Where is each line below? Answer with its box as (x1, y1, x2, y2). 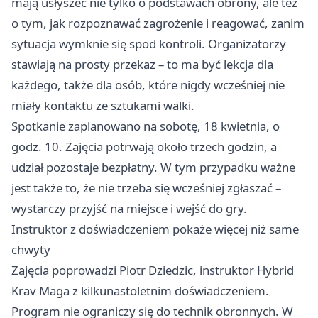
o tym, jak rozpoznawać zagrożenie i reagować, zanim (11, 15, 305, 31)
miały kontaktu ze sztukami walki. (11, 97, 194, 114)
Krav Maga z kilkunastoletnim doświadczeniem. (11, 283, 269, 299)
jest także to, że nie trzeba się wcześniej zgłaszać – (11, 180, 281, 196)
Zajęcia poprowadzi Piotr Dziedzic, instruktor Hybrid (11, 262, 294, 278)
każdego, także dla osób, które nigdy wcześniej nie (11, 77, 285, 93)
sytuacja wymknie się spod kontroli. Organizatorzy (11, 35, 286, 52)
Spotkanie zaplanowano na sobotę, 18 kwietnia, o (11, 118, 280, 134)
